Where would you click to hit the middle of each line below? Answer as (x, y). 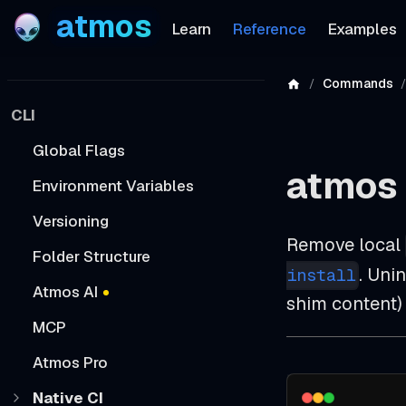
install (321, 275)
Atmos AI (65, 291)
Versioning (71, 221)
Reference (269, 29)
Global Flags (79, 150)
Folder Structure (92, 256)
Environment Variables (113, 185)
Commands (358, 83)
